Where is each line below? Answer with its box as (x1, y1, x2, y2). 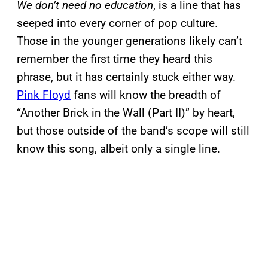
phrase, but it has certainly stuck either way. (17, 70, 236, 84)
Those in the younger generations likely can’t (17, 34, 242, 48)
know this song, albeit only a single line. (17, 142, 220, 156)
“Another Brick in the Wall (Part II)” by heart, (17, 106, 235, 120)
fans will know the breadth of (71, 88, 221, 102)
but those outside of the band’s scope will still (17, 124, 249, 138)
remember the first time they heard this (17, 52, 212, 66)
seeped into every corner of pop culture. (17, 16, 218, 31)
